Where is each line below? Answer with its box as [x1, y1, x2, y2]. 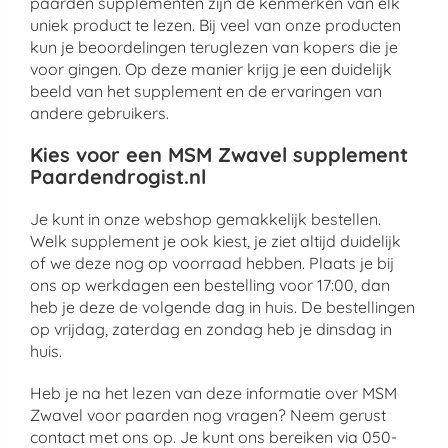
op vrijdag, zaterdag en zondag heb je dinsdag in [30, 319, 392, 339]
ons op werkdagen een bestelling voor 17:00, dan [30, 275, 390, 295]
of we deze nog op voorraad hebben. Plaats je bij [30, 253, 394, 273]
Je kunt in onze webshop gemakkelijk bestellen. [30, 209, 381, 229]
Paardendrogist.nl [30, 164, 206, 189]
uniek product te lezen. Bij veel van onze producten [30, 15, 401, 35]
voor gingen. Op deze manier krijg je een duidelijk [30, 59, 392, 79]
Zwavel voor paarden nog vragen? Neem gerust [30, 405, 386, 425]
